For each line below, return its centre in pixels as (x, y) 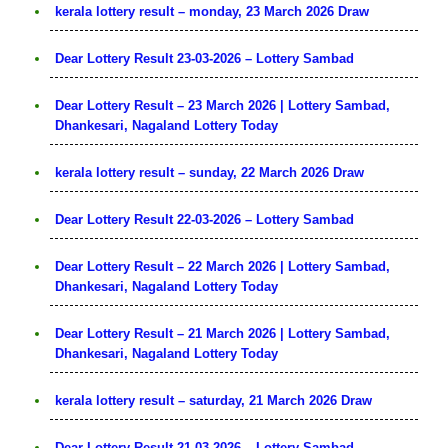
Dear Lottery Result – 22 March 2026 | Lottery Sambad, (222, 266)
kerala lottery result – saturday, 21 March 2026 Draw (213, 400)
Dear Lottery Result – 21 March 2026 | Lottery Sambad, (222, 333)
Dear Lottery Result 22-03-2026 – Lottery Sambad (204, 219)
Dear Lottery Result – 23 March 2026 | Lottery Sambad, (222, 105)
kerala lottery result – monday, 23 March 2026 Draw (212, 11)
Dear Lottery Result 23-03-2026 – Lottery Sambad (204, 58)
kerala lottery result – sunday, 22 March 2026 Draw (209, 172)
